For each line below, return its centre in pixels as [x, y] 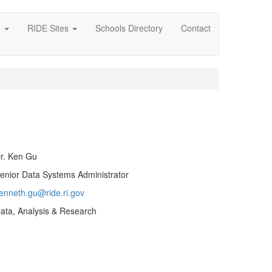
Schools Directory [129, 28]
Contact [196, 28]
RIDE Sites [49, 28]
